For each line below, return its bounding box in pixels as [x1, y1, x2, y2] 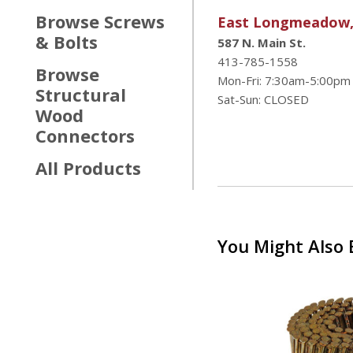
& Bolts [35, 30, 98, 54]
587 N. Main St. [217, 35, 307, 50]
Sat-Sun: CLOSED [217, 91, 310, 107]
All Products [35, 156, 141, 180]
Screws [99, 9, 165, 33]
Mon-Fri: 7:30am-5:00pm [217, 72, 351, 88]
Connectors [35, 124, 135, 147]
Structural [35, 83, 126, 106]
